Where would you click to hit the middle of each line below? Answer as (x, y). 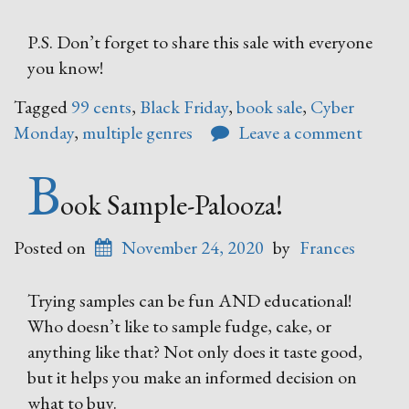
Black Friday (184, 107)
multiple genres (137, 132)
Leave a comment (300, 132)
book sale (269, 107)
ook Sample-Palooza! (172, 204)
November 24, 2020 (193, 247)
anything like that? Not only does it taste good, (195, 351)
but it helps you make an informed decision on (192, 377)
